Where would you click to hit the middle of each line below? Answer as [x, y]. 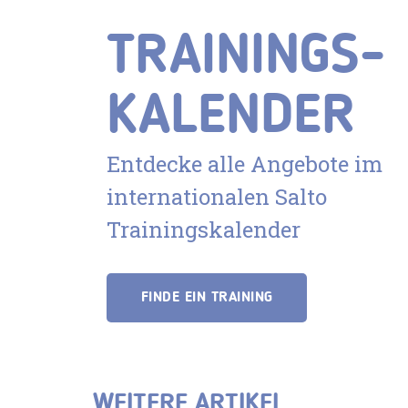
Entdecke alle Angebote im [245, 163]
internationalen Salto [217, 196]
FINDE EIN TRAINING [207, 297]
